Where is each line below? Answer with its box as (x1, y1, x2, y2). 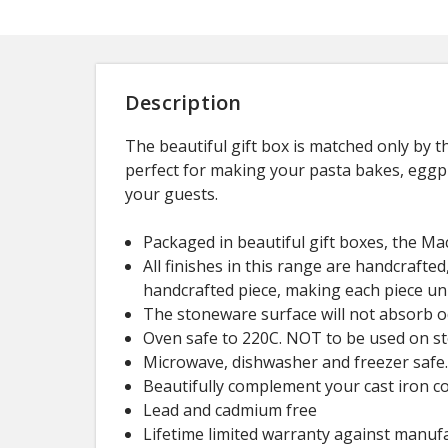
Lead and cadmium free (143, 398, 318, 421)
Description (124, 88, 242, 116)
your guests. (124, 182, 218, 205)
